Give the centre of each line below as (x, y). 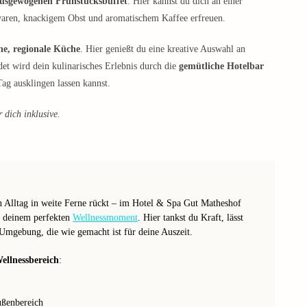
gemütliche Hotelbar (221, 66)
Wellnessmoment (105, 217)
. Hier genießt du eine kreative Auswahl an (163, 49)
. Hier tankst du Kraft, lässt (191, 217)
